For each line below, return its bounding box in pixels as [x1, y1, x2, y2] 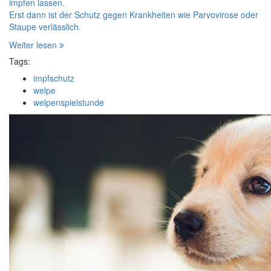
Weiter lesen [9, 39, 59, 51]
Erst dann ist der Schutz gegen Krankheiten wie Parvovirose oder [9, 8, 258, 21]
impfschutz [33, 72, 74, 84]
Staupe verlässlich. [9, 21, 81, 33]
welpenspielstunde [33, 96, 104, 108]
